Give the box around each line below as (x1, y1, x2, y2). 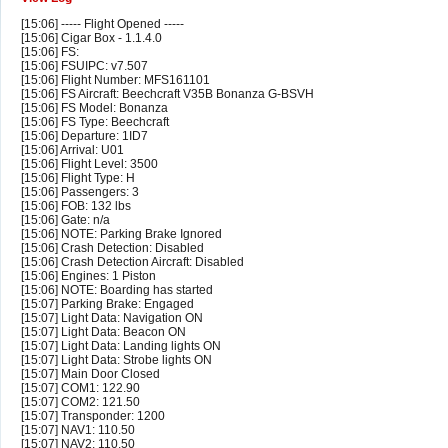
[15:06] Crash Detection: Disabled (21, 241, 204, 256)
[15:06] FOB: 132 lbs (21, 199, 131, 214)
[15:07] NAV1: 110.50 (21, 423, 135, 438)
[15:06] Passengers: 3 (21, 185, 139, 200)
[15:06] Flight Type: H (21, 171, 135, 186)
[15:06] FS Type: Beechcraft (21, 115, 169, 130)
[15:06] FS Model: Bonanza (21, 101, 168, 116)
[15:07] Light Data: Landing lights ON (21, 339, 221, 354)
